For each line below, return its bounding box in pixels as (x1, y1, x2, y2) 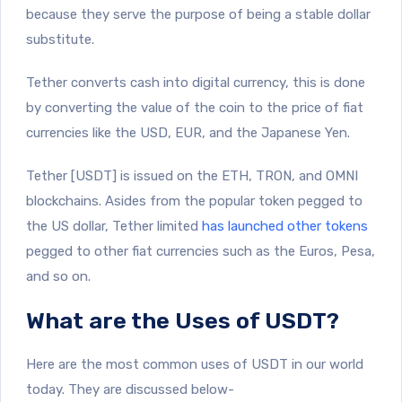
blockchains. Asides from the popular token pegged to (26, 192, 363, 209)
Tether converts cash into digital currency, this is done (26, 74, 365, 91)
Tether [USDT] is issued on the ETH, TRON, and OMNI (26, 167, 358, 184)
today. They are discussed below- (26, 380, 234, 398)
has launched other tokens (202, 217, 368, 234)
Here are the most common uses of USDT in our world (26, 355, 363, 372)
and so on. (26, 267, 91, 284)
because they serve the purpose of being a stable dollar (26, 5, 371, 22)
